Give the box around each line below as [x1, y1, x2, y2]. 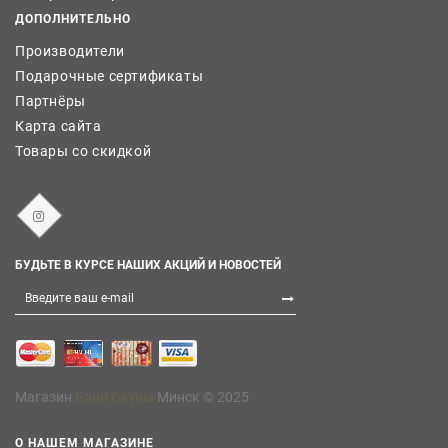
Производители [15, 42, 125, 59]
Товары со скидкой [15, 142, 152, 159]
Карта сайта [15, 117, 102, 134]
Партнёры [15, 92, 86, 109]
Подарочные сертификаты [15, 67, 204, 84]
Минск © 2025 [154, 388, 249, 405]
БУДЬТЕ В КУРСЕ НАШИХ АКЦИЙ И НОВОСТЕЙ [15, 257, 281, 272]
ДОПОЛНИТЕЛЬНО [15, 11, 131, 26]
